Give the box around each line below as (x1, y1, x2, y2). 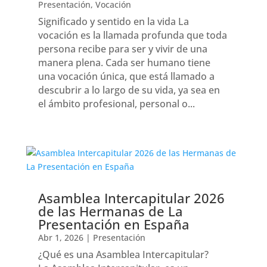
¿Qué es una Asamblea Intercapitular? (38, 248, 209, 262)
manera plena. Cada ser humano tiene (38, 56, 210, 70)
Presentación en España (38, 215, 190, 234)
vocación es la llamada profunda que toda (38, 29, 227, 42)
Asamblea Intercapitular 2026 (38, 189, 225, 207)
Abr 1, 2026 (38, 232, 83, 244)
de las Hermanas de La (38, 202, 183, 221)
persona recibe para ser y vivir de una (38, 42, 207, 56)
